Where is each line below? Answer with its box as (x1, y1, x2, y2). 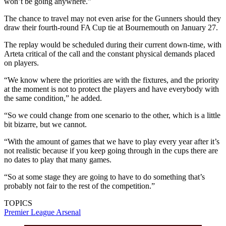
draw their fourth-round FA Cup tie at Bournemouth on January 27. (4, 23, 218, 32)
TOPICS (4, 198, 32, 207)
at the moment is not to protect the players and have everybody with (4, 84, 219, 93)
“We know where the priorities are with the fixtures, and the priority (4, 75, 219, 84)
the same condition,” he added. (4, 93, 102, 102)
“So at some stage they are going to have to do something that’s (4, 172, 205, 181)
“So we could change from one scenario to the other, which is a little (4, 110, 220, 120)
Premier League (4, 207, 56, 216)
